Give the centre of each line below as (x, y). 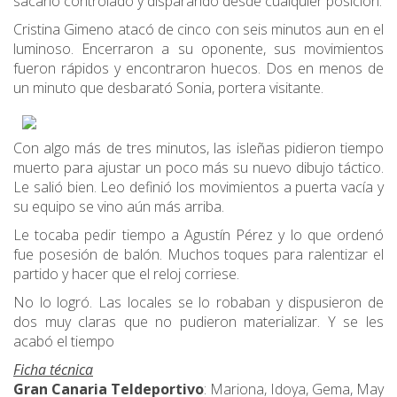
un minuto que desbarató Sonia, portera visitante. (168, 88)
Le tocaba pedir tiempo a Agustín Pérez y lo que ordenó (198, 235)
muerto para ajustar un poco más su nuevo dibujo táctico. (198, 168)
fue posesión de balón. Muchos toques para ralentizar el (198, 255)
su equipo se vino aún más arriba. (119, 207)
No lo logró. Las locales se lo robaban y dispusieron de (198, 303)
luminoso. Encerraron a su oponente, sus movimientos (198, 49)
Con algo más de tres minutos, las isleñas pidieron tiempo (198, 148)
